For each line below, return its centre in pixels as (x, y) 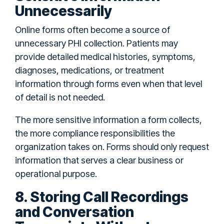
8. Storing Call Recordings (102, 197)
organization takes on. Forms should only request (112, 146)
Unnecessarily (63, 11)
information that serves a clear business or (99, 160)
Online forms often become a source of (92, 29)
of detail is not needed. (60, 97)
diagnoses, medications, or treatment (89, 70)
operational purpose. (56, 173)
